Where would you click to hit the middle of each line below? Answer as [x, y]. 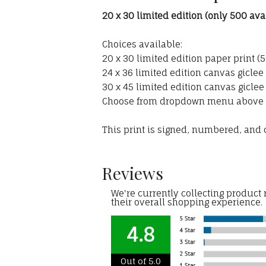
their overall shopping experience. [187, 202]
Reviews [133, 173]
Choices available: [142, 45]
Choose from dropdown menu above [183, 102]
